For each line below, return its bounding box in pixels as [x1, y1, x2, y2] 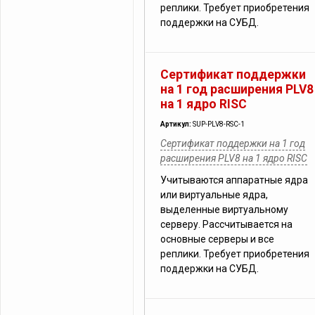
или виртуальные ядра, [160, 189, 268, 200]
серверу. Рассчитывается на [160, 219, 292, 230]
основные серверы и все [160, 233, 274, 245]
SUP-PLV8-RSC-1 [193, 120, 245, 128]
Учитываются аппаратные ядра [160, 174, 308, 186]
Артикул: [160, 120, 193, 128]
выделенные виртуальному [160, 204, 288, 215]
